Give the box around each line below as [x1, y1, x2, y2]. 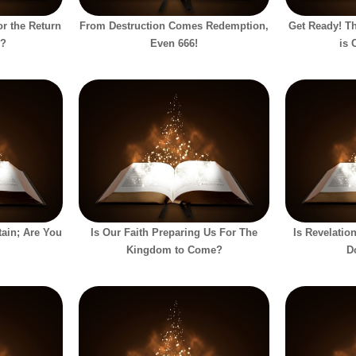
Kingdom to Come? [126, 243, 222, 256]
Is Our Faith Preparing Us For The [91, 226, 257, 238]
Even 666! [150, 37, 198, 49]
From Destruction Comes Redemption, [79, 19, 269, 32]
